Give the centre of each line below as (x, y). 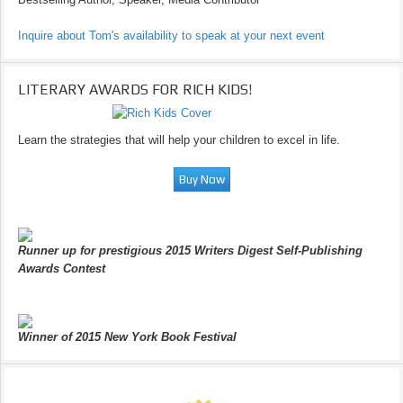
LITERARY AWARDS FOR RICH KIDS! (135, 90)
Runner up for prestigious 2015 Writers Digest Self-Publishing (190, 251)
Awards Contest (62, 269)
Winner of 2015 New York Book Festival (127, 337)
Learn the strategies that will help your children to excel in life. (179, 140)
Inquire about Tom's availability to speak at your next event (171, 36)
